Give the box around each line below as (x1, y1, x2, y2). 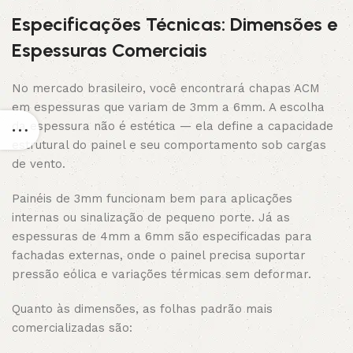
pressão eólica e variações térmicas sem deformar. (12, 267, 311, 281)
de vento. (12, 157, 65, 171)
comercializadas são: (12, 321, 132, 335)
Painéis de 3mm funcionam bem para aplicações (12, 191, 292, 206)
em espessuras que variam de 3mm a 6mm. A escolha (12, 100, 325, 114)
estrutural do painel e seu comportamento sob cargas (12, 138, 326, 152)
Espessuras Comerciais (12, 39, 207, 61)
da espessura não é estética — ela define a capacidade (12, 119, 333, 133)
